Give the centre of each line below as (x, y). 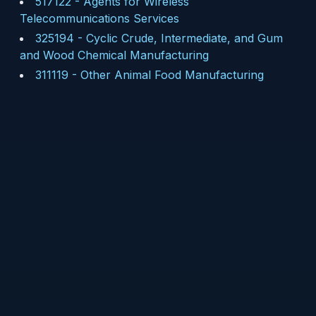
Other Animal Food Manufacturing (172, 75)
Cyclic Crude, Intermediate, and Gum (184, 38)
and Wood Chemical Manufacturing (114, 55)
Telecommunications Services (99, 18)
